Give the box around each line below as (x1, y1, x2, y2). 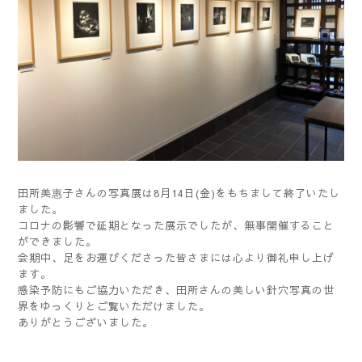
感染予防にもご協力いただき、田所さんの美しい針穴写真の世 (18, 282, 335, 297)
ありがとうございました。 (18, 314, 154, 330)
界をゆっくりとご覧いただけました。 (18, 298, 210, 314)
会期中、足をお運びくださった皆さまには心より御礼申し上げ (18, 250, 335, 265)
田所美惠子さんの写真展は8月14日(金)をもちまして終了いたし (18, 185, 340, 200)
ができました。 (18, 234, 97, 249)
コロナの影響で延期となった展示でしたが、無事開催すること (18, 217, 335, 233)
